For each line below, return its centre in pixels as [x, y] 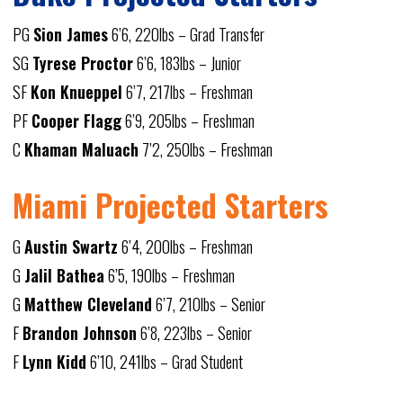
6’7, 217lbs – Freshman [187, 92]
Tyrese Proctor [82, 63]
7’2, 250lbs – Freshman [205, 149]
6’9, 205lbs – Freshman [188, 121]
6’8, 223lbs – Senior [194, 333]
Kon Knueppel [76, 92]
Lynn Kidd [54, 362]
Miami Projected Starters [170, 205]
